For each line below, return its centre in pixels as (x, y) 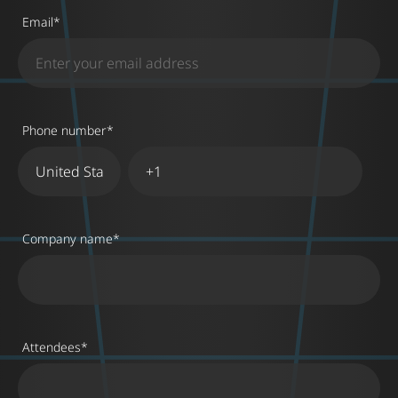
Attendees (52, 347)
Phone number (64, 131)
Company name (68, 239)
